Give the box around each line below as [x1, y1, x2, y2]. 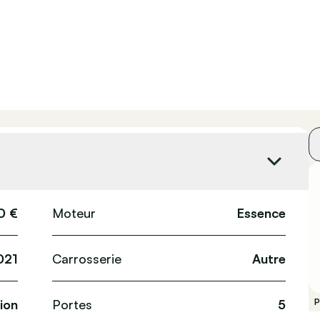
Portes [52, 296, 92, 312]
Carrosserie [52, 250, 121, 266]
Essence [237, 204, 286, 221]
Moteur [52, 204, 96, 221]
